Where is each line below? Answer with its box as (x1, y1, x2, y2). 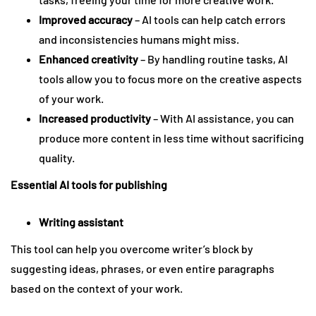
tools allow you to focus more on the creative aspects (39, 72, 302, 86)
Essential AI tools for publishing (11, 178, 167, 192)
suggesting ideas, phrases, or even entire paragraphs (11, 262, 274, 276)
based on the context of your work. (11, 281, 183, 296)
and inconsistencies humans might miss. (39, 32, 239, 47)
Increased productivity (39, 111, 151, 126)
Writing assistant (39, 215, 123, 229)
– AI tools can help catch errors (133, 13, 286, 27)
